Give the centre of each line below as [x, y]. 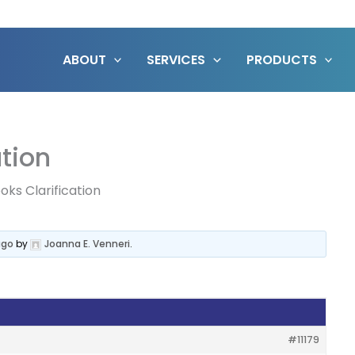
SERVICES [176, 59]
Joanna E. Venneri [88, 244]
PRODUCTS [281, 59]
